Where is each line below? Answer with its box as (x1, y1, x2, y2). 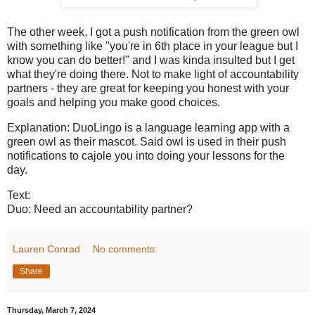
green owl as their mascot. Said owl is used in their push (7, 136, 286, 148)
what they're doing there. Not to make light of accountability (7, 68, 299, 81)
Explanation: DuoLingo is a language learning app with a (7, 122, 290, 134)
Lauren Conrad (13, 243, 80, 255)
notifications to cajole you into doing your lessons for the (7, 150, 285, 162)
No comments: (93, 243, 158, 255)
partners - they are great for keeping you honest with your (7, 82, 289, 95)
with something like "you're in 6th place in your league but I (7, 40, 298, 53)
